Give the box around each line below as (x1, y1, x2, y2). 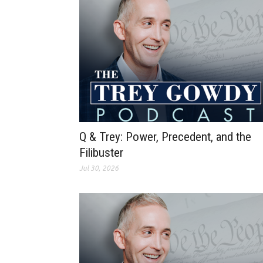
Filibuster (79, 146, 123, 160)
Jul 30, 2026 (79, 164, 119, 173)
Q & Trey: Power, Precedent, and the (79, 130, 251, 144)
